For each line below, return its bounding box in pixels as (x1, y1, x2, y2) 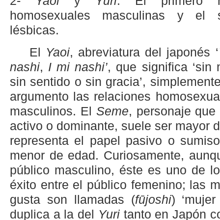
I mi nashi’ (48, 60, 108, 74)
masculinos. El (10, 105, 96, 118)
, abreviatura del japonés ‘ (70, 46, 219, 59)
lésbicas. (10, 24, 59, 37)
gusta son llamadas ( (10, 193, 135, 207)
